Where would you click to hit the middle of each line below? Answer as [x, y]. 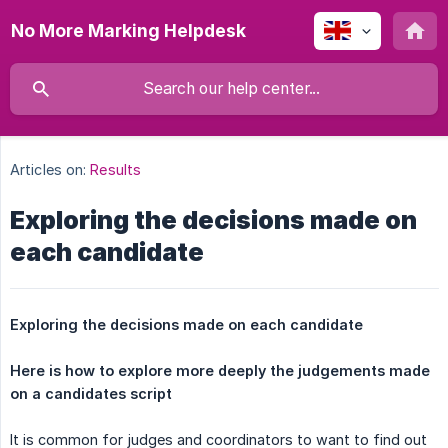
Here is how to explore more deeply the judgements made [220, 371]
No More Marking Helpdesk [128, 30]
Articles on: [48, 170]
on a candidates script [91, 394]
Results [116, 170]
